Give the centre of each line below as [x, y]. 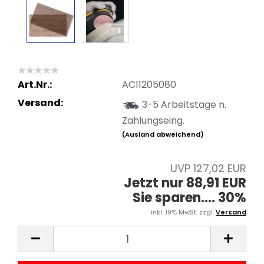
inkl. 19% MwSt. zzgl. [183, 212]
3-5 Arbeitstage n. [184, 104]
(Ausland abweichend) [163, 134]
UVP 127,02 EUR [208, 168]
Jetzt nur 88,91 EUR [185, 183]
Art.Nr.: [35, 84]
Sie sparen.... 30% [189, 198]
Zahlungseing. [153, 120]
